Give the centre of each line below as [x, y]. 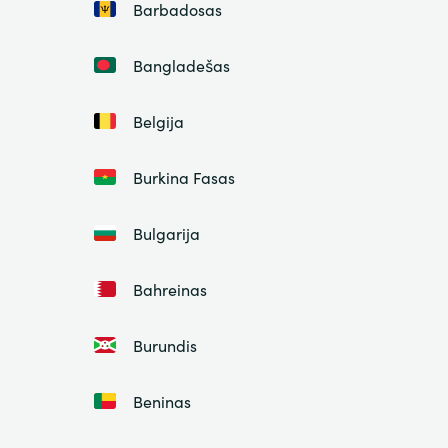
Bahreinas [169, 289]
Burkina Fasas [183, 177]
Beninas [161, 401]
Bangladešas [181, 65]
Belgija [158, 121]
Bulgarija [166, 233]
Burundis [164, 345]
